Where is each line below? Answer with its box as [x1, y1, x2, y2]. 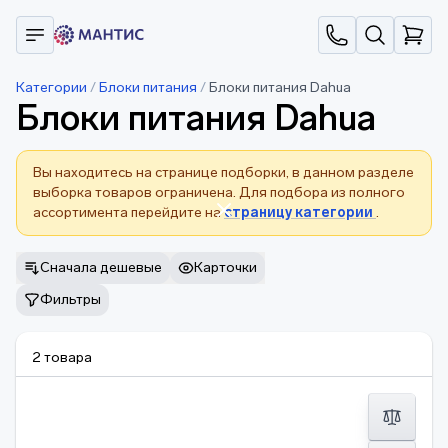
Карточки [194, 259, 257, 276]
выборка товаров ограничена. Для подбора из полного [33, 184, 405, 201]
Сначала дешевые [40, 259, 162, 276]
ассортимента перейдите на [33, 204, 224, 221]
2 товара [32, 349, 92, 366]
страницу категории [224, 204, 376, 221]
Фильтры [40, 291, 101, 308]
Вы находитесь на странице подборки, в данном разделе [33, 164, 414, 181]
